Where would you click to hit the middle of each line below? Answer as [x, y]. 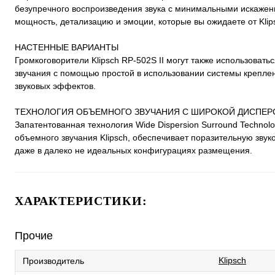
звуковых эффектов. [55, 86]
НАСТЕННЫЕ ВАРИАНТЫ [67, 47]
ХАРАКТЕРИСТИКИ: [81, 201]
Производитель [53, 261]
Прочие [34, 236]
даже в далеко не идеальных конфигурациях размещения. [134, 150]
